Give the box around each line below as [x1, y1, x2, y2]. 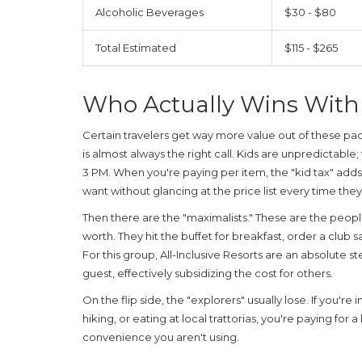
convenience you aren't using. [82, 330, 239, 343]
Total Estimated [95, 40, 176, 54]
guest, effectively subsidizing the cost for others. [82, 266, 333, 280]
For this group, [82, 247, 160, 261]
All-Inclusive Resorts [160, 247, 263, 261]
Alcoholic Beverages [95, 5, 204, 19]
